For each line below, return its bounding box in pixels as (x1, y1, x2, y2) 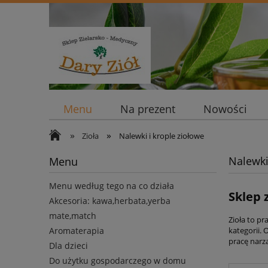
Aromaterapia (49, 225, 104, 237)
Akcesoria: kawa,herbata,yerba (49, 195, 170, 207)
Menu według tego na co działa (49, 180, 174, 192)
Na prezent (120, 102, 175, 117)
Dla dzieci (49, 240, 88, 252)
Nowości (203, 102, 248, 117)
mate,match (49, 210, 96, 222)
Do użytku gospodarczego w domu (49, 255, 186, 267)
